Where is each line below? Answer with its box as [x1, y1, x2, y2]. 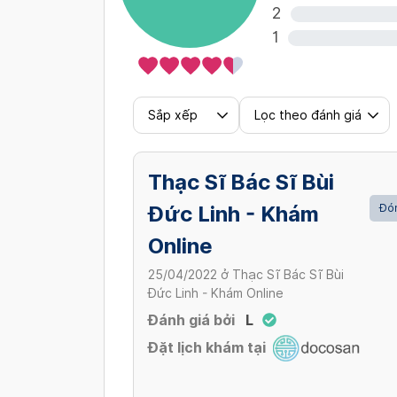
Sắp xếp [148, 107, 198, 122]
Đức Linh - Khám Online [148, 286, 284, 301]
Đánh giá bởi [148, 312, 235, 330]
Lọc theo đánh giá [254, 107, 362, 122]
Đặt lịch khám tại [148, 339, 266, 357]
